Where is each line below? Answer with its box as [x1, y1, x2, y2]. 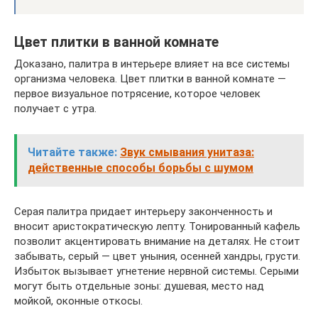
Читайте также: [28, 146, 117, 159]
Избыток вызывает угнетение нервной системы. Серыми [14, 265, 299, 278]
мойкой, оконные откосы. [14, 295, 143, 307]
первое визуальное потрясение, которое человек [14, 87, 261, 100]
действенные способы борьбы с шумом [28, 161, 253, 175]
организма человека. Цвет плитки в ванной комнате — [14, 72, 286, 85]
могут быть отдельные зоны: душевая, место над [14, 280, 264, 292]
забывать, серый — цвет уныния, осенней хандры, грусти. [14, 250, 300, 263]
